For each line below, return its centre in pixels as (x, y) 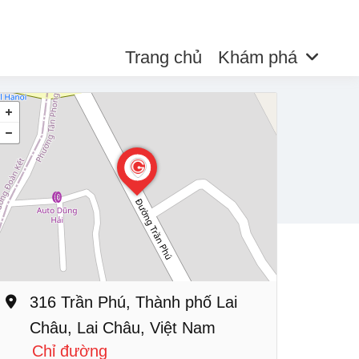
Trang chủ (163, 57)
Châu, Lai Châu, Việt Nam (123, 328)
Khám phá (257, 57)
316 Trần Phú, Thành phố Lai (133, 302)
